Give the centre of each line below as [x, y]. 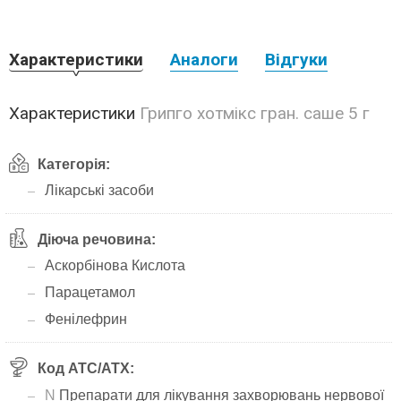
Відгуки [296, 60]
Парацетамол [90, 292]
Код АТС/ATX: [86, 368]
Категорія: [74, 164]
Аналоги [204, 60]
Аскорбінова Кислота [115, 265]
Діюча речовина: [97, 239]
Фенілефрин [86, 319]
